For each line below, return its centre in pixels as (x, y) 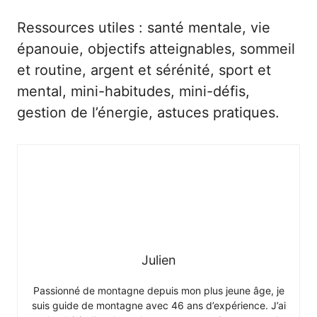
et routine (50, 70)
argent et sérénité (150, 70)
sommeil (267, 49)
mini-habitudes (121, 92)
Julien (158, 260)
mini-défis (212, 92)
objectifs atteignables (160, 49)
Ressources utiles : (82, 28)
